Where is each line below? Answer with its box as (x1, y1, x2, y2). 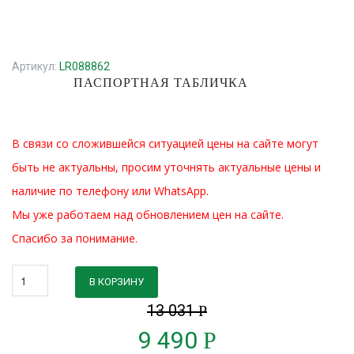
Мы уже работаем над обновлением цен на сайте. (12, 207, 284, 222)
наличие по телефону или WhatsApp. (12, 183, 209, 198)
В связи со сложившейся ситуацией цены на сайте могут (12, 136, 318, 151)
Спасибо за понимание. (12, 231, 137, 246)
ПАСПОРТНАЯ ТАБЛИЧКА (73, 76, 248, 89)
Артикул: (12, 60, 59, 73)
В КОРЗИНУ (89, 276, 144, 288)
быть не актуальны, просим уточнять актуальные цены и (12, 160, 321, 175)
